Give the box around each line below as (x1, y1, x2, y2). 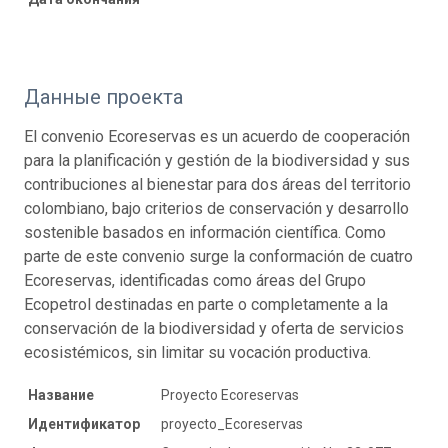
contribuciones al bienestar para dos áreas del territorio (24, 174, 411, 194)
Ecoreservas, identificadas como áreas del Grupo (24, 270, 366, 290)
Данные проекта (24, 84, 183, 109)
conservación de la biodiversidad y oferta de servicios (24, 318, 404, 338)
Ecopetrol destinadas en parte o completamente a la (24, 294, 388, 314)
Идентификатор (28, 415, 140, 432)
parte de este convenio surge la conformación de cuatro (24, 246, 413, 266)
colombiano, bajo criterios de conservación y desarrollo (24, 198, 409, 218)
